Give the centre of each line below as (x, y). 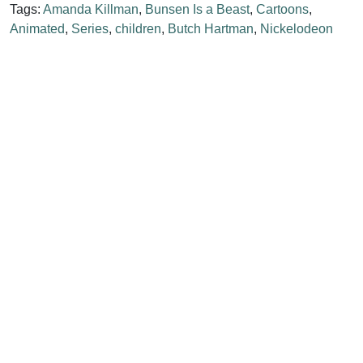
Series (90, 28)
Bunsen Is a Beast (197, 9)
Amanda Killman (91, 9)
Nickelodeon (297, 28)
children (138, 28)
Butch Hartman (211, 28)
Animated (37, 28)
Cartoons (282, 9)
